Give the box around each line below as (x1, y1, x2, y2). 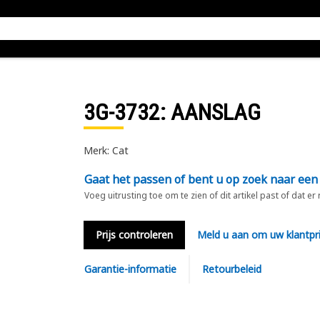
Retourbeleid (201, 262, 261, 276)
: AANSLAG (159, 99, 261, 126)
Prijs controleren (95, 228, 173, 241)
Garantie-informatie (84, 262, 176, 276)
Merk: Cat (83, 144, 129, 157)
